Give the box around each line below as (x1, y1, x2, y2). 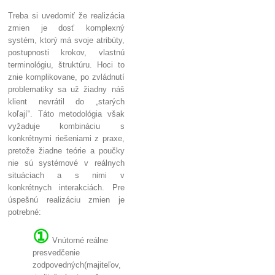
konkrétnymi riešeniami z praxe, (8, 134, 125, 144)
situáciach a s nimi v (8, 171, 125, 180)
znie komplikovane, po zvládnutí (8, 72, 125, 82)
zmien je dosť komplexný (8, 23, 125, 33)
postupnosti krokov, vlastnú (8, 48, 125, 58)
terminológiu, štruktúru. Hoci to (8, 60, 125, 70)
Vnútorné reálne (52, 236, 108, 246)
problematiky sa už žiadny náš (8, 85, 125, 95)
